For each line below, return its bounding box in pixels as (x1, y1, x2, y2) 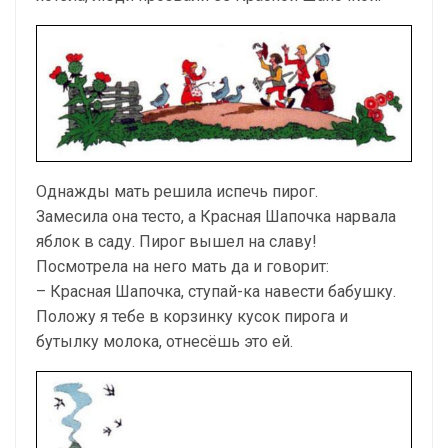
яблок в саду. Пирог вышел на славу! (36, 232, 317, 252)
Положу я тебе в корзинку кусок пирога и (36, 307, 348, 327)
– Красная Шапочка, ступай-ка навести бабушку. (36, 282, 396, 302)
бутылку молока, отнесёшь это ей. (36, 332, 293, 352)
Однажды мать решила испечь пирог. (36, 182, 318, 202)
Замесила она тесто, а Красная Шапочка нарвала (36, 207, 396, 227)
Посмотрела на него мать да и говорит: (36, 257, 329, 277)
